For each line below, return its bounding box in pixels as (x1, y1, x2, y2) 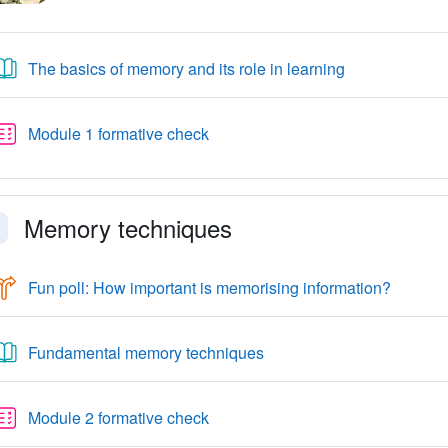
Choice (389, 275, 441, 298)
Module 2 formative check (27, 406, 209, 429)
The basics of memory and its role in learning (27, 57, 345, 80)
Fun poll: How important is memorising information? (27, 276, 391, 299)
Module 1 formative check (27, 122, 209, 145)
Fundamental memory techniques (27, 341, 264, 364)
